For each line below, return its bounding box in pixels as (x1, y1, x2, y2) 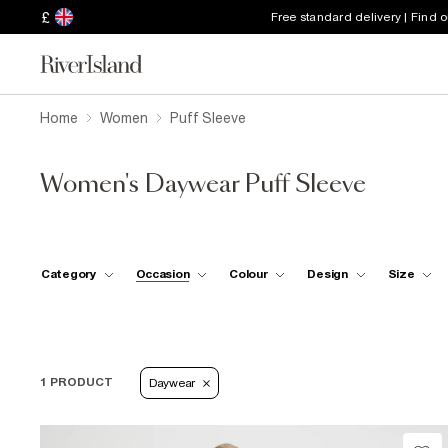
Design (307, 266, 348, 281)
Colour (229, 266, 268, 281)
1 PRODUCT (40, 375, 113, 389)
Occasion (135, 266, 190, 281)
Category (41, 266, 96, 281)
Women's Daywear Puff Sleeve (40, 173, 366, 197)
